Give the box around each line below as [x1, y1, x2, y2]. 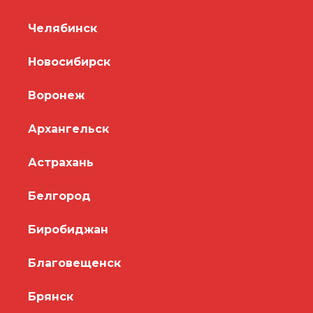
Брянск [28, 289, 73, 303]
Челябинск [28, 21, 97, 35]
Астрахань [28, 155, 94, 169]
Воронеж [28, 88, 85, 102]
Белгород [28, 189, 91, 203]
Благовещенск [28, 256, 121, 270]
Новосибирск [28, 54, 110, 68]
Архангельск [28, 122, 109, 136]
